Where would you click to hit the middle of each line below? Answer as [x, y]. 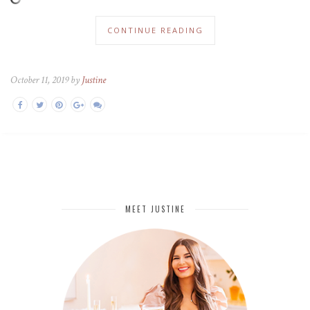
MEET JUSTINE [155, 209]
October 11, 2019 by [46, 80]
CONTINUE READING [155, 30]
